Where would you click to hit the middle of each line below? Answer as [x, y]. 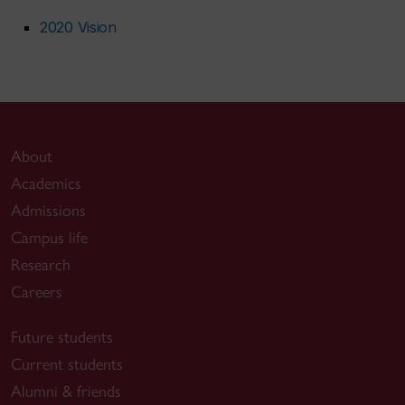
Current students [67, 365]
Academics [46, 184]
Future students [62, 338]
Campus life [49, 238]
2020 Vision [78, 28]
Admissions [48, 211]
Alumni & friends [66, 392]
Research [41, 265]
